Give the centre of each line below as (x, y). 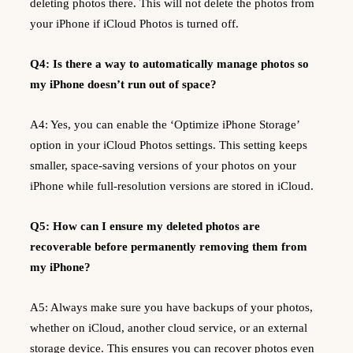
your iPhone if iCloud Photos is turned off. (134, 23)
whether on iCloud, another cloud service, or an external (169, 327)
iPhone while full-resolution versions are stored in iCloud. (172, 186)
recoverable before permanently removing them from (169, 246)
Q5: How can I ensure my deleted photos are (145, 226)
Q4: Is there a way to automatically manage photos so (169, 63)
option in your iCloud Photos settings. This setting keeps (169, 145)
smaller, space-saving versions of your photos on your (163, 165)
